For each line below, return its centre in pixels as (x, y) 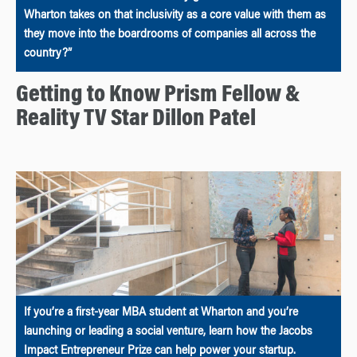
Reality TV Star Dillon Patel (136, 119)
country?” (48, 54)
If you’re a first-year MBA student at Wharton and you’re (161, 314)
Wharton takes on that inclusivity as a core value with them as (175, 16)
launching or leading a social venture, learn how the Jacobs (168, 333)
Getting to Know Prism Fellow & (158, 95)
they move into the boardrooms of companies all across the (170, 35)
